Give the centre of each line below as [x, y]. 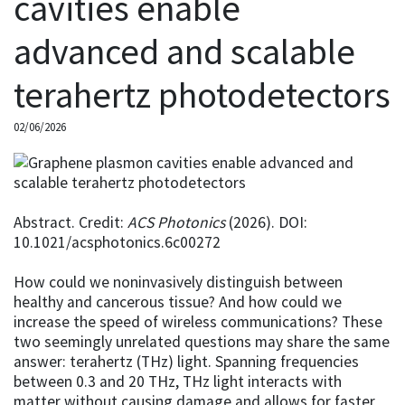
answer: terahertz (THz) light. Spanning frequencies [186, 361]
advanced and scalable [184, 51]
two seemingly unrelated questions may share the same [202, 341]
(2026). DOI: [266, 222]
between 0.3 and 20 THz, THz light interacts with [178, 381]
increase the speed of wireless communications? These [198, 321]
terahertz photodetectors [202, 94]
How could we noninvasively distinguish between [178, 282]
